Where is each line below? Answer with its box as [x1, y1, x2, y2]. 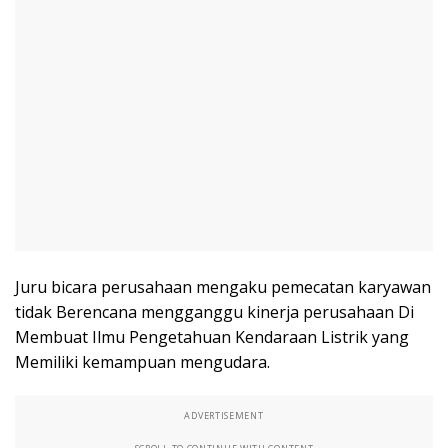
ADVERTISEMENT [184, 409, 264, 422]
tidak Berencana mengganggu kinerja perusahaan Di [15, 301, 414, 323]
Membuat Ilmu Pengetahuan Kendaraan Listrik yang [15, 326, 409, 348]
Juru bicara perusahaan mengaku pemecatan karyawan [15, 276, 431, 298]
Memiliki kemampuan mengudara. [15, 351, 270, 373]
